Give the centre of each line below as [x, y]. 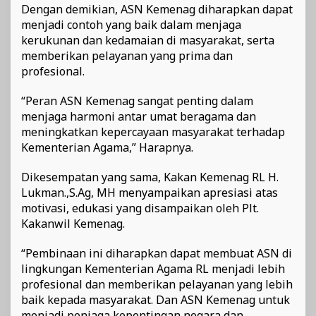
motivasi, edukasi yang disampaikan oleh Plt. [140, 208]
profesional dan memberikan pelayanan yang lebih [157, 285]
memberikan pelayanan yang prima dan [127, 56]
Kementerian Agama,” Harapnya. [107, 148]
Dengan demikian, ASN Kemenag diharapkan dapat [157, 10]
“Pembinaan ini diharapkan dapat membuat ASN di [157, 254]
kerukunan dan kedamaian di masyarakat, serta [148, 41]
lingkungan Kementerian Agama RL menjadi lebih [153, 269]
